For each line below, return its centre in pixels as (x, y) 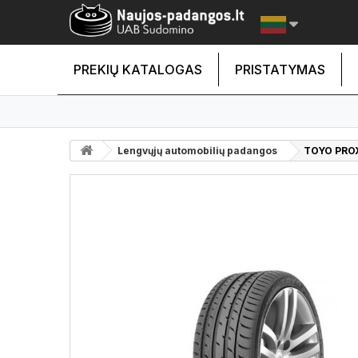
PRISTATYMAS (280, 70)
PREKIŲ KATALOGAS (138, 70)
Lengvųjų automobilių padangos (197, 151)
